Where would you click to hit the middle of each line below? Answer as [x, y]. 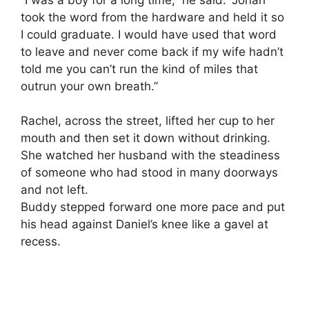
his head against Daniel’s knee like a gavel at [144, 225]
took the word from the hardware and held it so [152, 17]
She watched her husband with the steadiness [150, 156]
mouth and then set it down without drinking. [146, 138]
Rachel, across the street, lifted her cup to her [148, 121]
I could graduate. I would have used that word [149, 34]
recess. [41, 242]
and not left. [54, 190]
